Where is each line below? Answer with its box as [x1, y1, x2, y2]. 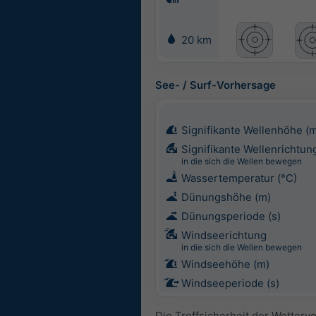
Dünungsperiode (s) [181, 209, 281, 224]
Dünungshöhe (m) [181, 190, 271, 205]
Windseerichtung [181, 229, 267, 243]
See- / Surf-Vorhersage [155, 78, 276, 92]
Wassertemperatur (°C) [181, 171, 297, 186]
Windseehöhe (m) [181, 257, 269, 272]
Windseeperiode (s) [181, 276, 279, 291]
